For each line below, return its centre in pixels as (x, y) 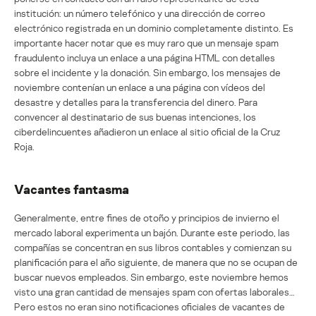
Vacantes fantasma (72, 189)
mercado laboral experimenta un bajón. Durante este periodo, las (152, 232)
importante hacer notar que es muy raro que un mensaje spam (146, 42)
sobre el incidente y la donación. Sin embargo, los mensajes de (147, 72)
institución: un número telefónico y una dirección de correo (140, 13)
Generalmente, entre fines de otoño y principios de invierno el (147, 217)
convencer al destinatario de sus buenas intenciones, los (135, 116)
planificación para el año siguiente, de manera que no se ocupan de (156, 262)
